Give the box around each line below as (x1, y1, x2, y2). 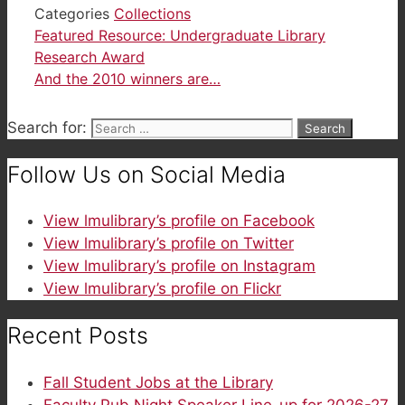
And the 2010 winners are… (34, 69, 221, 88)
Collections (114, 4, 191, 23)
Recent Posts (7, 322, 148, 350)
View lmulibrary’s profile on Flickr (43, 279, 281, 298)
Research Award (34, 47, 145, 66)
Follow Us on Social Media (7, 160, 286, 188)
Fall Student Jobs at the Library (43, 372, 273, 391)
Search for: (7, 118, 87, 137)
